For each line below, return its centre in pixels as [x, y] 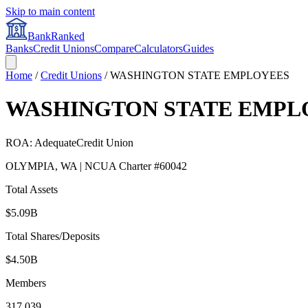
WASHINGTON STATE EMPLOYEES [200, 75]
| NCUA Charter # [118, 166]
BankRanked [56, 36]
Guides [198, 48]
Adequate [55, 142]
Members [26, 283]
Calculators [158, 48]
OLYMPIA [30, 166]
